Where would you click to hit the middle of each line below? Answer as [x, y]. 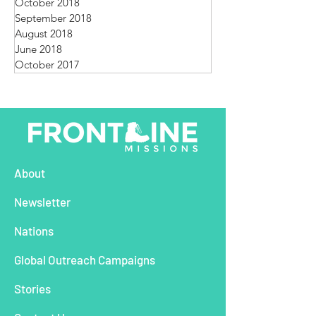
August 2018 [44, 34]
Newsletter [42, 202]
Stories [32, 288]
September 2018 [53, 18]
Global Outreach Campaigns [85, 260]
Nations [34, 231]
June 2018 [38, 49]
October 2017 [47, 65]
